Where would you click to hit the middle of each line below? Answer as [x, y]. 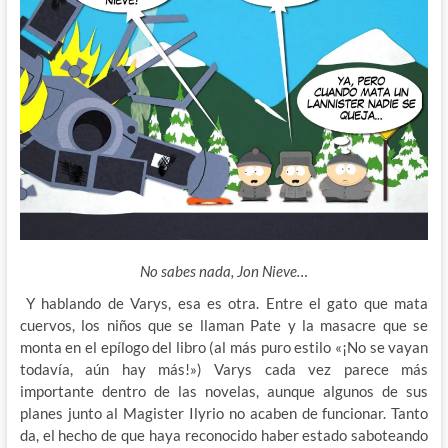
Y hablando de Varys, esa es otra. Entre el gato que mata [224, 302]
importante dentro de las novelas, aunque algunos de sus [224, 390]
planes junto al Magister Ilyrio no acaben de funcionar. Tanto [224, 412]
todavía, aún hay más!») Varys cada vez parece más [224, 368]
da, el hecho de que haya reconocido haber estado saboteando [224, 434]
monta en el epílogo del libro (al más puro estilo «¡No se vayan [224, 346]
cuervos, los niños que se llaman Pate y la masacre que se [224, 324]
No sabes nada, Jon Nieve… [223, 270]
